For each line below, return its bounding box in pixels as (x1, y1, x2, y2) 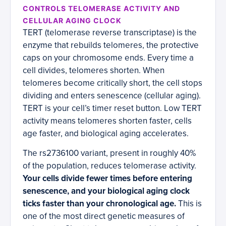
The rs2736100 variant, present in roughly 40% (23, 148, 196, 159)
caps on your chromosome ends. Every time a (23, 52, 194, 64)
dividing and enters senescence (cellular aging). (23, 90, 201, 101)
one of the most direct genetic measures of (23, 211, 185, 222)
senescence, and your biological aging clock (23, 186, 190, 197)
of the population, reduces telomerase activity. (23, 160, 196, 172)
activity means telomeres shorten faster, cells (23, 116, 192, 127)
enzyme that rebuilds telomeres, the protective (23, 40, 199, 51)
